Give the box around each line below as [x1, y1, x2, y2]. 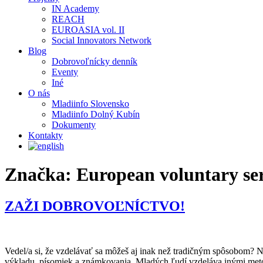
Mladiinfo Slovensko [52, 99, 129, 109]
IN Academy [52, 4, 99, 14]
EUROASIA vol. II [52, 25, 124, 35]
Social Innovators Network [52, 35, 151, 45]
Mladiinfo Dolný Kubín [52, 109, 140, 119]
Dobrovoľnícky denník [52, 56, 137, 66]
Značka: [5, 164, 76, 186]
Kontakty [28, 130, 63, 140]
